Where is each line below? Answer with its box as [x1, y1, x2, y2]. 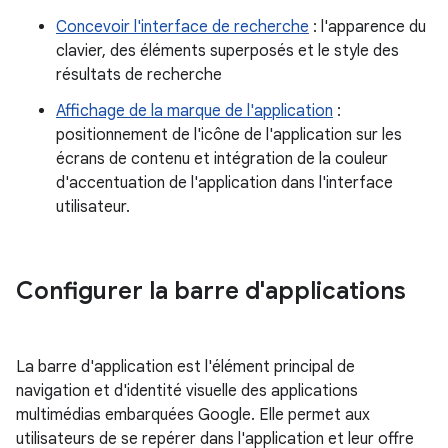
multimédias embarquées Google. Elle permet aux [16, 405, 370, 425]
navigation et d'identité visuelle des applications [16, 381, 358, 401]
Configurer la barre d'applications [16, 276, 406, 306]
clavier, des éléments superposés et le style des [56, 41, 399, 61]
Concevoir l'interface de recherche [56, 17, 309, 37]
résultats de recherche [56, 65, 222, 85]
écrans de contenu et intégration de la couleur [56, 149, 388, 169]
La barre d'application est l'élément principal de [16, 357, 355, 377]
